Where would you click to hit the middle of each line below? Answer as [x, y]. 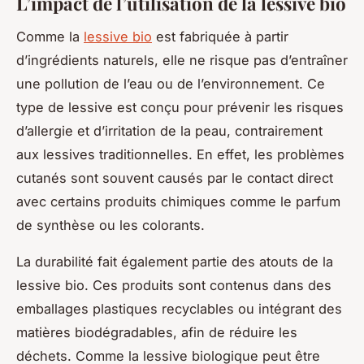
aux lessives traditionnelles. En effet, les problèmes [180, 154]
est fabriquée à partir [220, 36]
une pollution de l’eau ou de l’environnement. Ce [171, 83]
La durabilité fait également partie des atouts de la [175, 261]
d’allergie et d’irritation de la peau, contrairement [169, 130]
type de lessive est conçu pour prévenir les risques [180, 107]
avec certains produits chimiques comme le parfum [178, 201]
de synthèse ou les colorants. [110, 225]
